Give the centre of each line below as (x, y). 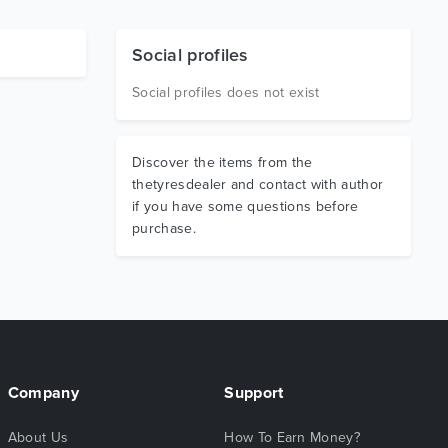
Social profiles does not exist (226, 92)
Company (43, 393)
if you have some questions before (245, 206)
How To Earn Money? (292, 437)
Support (254, 393)
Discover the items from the (222, 162)
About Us (38, 437)
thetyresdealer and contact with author (258, 184)
